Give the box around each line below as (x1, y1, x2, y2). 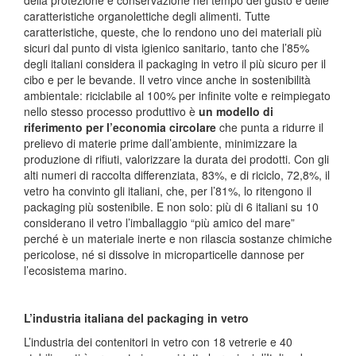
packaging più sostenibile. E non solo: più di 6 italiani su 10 (24, 198, 319, 215)
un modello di (199, 103, 273, 119)
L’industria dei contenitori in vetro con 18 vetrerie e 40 (24, 333, 292, 350)
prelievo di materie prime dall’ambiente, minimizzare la (24, 134, 297, 151)
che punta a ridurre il (216, 118, 323, 135)
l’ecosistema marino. (24, 261, 127, 278)
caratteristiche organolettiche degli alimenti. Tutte (24, 7, 270, 24)
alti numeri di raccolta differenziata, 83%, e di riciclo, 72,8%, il (24, 166, 330, 183)
